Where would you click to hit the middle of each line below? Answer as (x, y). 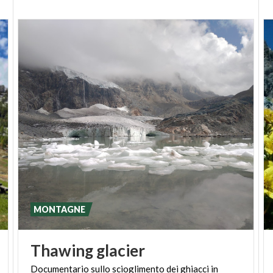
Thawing (62, 251)
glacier (121, 251)
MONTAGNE (60, 210)
